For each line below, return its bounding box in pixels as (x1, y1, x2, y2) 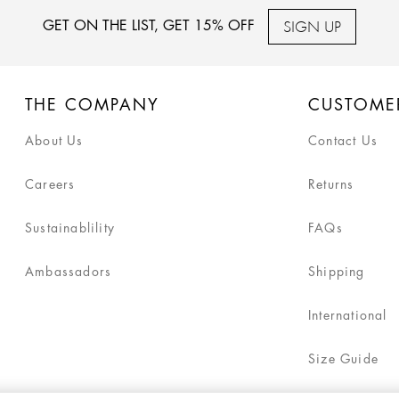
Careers (24, 177, 76, 191)
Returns (307, 177, 354, 191)
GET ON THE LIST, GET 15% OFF (43, 19, 255, 34)
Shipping (307, 265, 365, 278)
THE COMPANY (24, 96, 159, 113)
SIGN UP (283, 16, 341, 37)
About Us (24, 134, 84, 147)
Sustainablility (24, 221, 115, 234)
